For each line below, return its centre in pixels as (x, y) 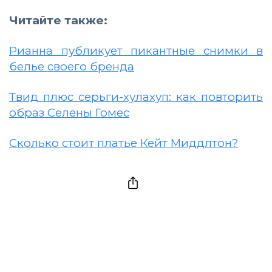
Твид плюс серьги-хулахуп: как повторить (136, 97)
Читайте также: (58, 21)
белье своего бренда (72, 67)
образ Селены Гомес (69, 113)
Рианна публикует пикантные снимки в (136, 51)
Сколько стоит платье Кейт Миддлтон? (124, 143)
